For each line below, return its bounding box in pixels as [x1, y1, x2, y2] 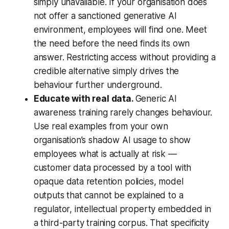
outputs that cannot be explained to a [33, 190, 184, 201]
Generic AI [135, 94, 177, 104]
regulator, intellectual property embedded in [33, 204, 212, 215]
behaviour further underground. [33, 80, 162, 90]
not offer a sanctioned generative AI [33, 11, 177, 21]
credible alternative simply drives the [33, 66, 179, 77]
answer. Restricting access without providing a [33, 52, 216, 63]
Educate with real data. [33, 94, 135, 104]
